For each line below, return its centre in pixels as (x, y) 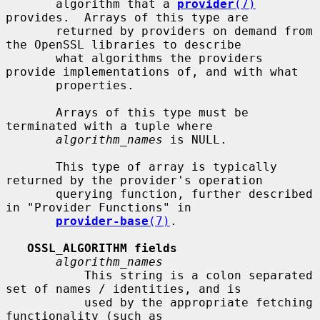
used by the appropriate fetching (45, 302)
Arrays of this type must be (31, 112)
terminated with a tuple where (109, 126)
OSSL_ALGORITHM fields (102, 248)
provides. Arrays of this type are (127, 17)
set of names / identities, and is (124, 289)
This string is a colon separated (45, 275)
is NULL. (195, 139)
